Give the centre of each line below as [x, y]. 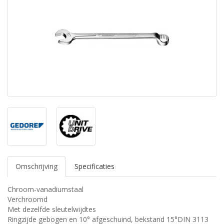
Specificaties [94, 166]
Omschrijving [36, 166]
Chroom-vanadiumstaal [45, 189]
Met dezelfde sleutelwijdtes [52, 209]
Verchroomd [27, 199]
